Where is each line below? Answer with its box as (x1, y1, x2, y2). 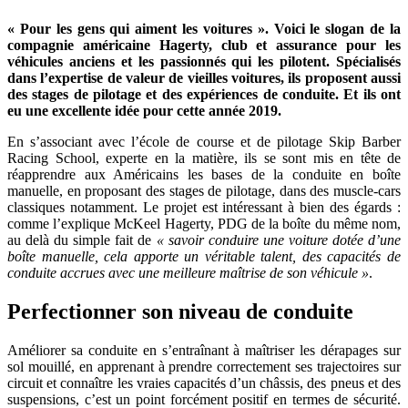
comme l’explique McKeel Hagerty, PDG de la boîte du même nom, (7, 215, 401, 231)
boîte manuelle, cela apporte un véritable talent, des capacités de (7, 248, 401, 264)
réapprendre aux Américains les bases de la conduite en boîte (7, 166, 401, 182)
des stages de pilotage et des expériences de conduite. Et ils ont (7, 86, 401, 102)
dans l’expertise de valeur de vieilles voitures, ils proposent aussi (7, 69, 401, 86)
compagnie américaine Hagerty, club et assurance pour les (7, 36, 401, 53)
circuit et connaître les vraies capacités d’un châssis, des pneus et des (7, 374, 401, 391)
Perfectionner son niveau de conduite (7, 299, 353, 323)
